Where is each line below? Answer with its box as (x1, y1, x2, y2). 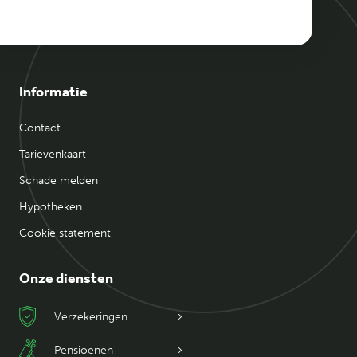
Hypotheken (19, 200, 82, 214)
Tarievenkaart (19, 147, 86, 161)
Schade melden (19, 174, 98, 187)
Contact (19, 121, 61, 135)
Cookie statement (19, 226, 111, 240)
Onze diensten (19, 269, 113, 287)
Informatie (19, 83, 88, 100)
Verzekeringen (54, 309, 127, 324)
